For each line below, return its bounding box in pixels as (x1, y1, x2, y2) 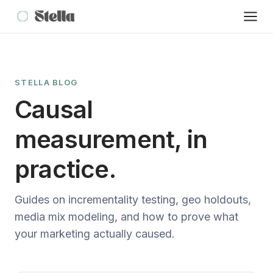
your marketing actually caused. (15, 227, 175, 240)
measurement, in (15, 124, 208, 154)
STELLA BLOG (15, 77, 78, 87)
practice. (15, 154, 116, 184)
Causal (15, 94, 93, 124)
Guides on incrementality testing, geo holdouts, (15, 193, 251, 206)
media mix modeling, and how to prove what (15, 210, 238, 223)
